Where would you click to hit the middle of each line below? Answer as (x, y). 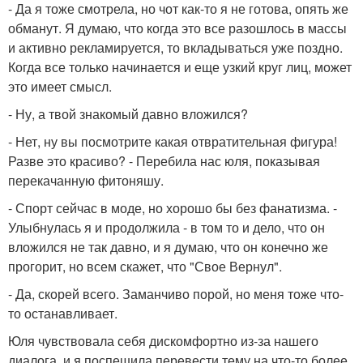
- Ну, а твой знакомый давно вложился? (128, 114)
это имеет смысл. (60, 86)
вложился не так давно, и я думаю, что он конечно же (168, 247)
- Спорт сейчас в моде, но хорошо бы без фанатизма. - (173, 208)
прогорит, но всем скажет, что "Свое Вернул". (145, 266)
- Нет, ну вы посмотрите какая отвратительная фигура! (173, 141)
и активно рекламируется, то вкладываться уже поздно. (175, 47)
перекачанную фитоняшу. (86, 180)
